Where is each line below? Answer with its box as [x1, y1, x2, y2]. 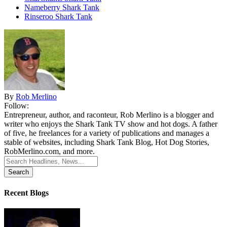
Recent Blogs [4, 188, 49, 197]
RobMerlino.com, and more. [4, 147, 95, 156]
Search [4, 156, 25, 165]
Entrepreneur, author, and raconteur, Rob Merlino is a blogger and [4, 110, 214, 120]
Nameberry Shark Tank [24, 3, 99, 12]
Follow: [4, 101, 29, 110]
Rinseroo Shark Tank [24, 12, 92, 21]
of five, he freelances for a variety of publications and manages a [4, 129, 209, 138]
